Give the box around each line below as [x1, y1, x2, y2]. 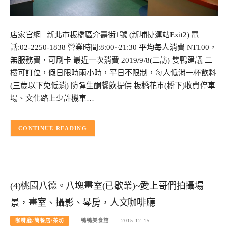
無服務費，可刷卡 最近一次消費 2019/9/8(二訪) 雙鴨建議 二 [10, 55, 212, 64]
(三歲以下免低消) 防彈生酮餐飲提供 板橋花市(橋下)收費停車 [10, 81, 215, 90]
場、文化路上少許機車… [10, 94, 94, 102]
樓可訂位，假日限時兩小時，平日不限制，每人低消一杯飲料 [10, 68, 216, 77]
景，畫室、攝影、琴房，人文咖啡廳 [10, 197, 155, 208]
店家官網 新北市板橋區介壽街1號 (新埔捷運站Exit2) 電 [10, 30, 199, 39]
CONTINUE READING [18, 125, 87, 132]
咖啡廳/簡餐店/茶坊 [15, 217, 64, 223]
